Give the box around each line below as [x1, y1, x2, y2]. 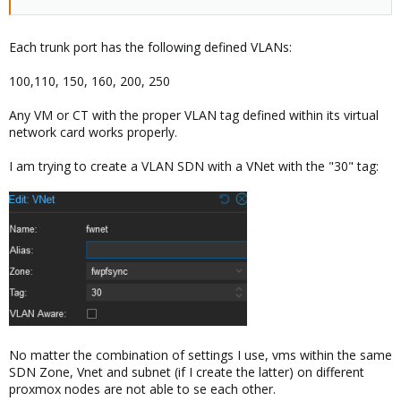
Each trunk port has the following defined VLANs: [9, 38, 292, 55]
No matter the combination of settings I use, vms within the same [9, 346, 392, 363]
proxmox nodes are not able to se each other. [9, 380, 276, 397]
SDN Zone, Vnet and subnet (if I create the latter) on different [9, 363, 364, 380]
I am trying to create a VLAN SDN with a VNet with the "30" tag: [9, 158, 379, 175]
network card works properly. [9, 124, 177, 141]
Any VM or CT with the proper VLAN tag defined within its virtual [9, 107, 379, 124]
